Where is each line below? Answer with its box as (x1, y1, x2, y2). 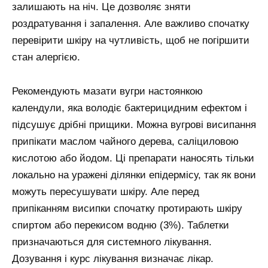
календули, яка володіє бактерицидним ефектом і (12, 102, 247, 114)
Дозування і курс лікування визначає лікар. (12, 253, 214, 265)
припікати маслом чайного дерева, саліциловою (12, 136, 239, 148)
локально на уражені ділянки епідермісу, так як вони (12, 169, 256, 181)
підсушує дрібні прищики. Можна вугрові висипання (12, 119, 256, 131)
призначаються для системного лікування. (12, 236, 212, 248)
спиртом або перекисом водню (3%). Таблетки (12, 220, 229, 232)
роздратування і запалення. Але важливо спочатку (12, 18, 249, 30)
